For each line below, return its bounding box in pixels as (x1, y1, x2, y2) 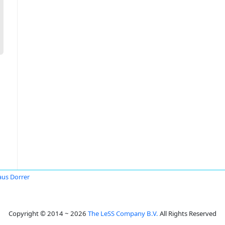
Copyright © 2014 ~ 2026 (9, 209, 88, 218)
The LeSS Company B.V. (88, 209, 158, 218)
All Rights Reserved (158, 209, 216, 218)
